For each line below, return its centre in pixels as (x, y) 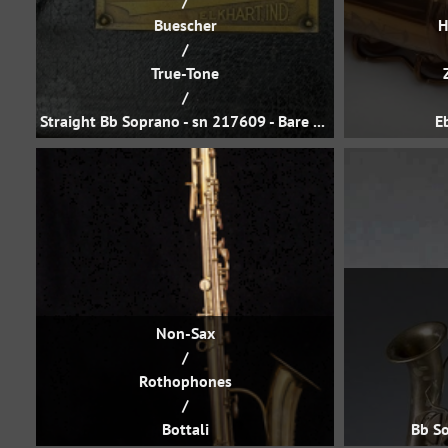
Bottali (185, 429)
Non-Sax (185, 333)
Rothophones (185, 381)
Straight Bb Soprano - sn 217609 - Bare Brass (319, 121)
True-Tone (185, 73)
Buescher (185, 25)
